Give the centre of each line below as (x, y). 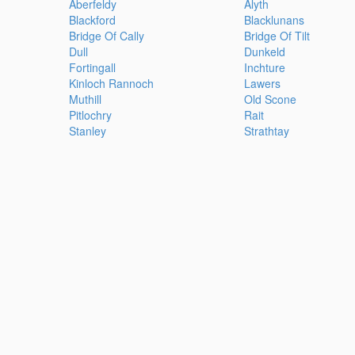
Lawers (262, 84)
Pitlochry (90, 115)
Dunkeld (264, 52)
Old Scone (270, 99)
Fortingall (92, 68)
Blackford (92, 20)
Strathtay (266, 131)
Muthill (85, 99)
